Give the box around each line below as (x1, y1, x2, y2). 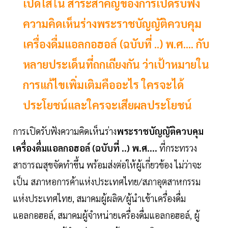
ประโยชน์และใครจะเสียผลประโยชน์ (23, 98, 192, 112)
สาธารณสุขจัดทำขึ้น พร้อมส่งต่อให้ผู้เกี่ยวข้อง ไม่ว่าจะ (13, 159, 202, 171)
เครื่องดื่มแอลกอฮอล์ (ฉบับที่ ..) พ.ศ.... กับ (23, 37, 209, 51)
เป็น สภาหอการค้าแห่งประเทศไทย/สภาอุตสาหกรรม (13, 176, 201, 188)
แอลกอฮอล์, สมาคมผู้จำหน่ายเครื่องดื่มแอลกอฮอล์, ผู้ (13, 209, 199, 221)
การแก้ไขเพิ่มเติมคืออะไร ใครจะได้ (23, 77, 184, 92)
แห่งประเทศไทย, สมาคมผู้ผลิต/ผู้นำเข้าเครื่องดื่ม (13, 192, 186, 205)
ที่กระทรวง (159, 142, 197, 154)
